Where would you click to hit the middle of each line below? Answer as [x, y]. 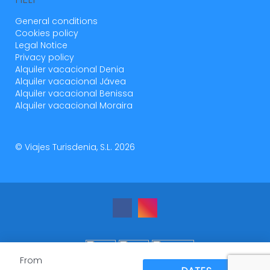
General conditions [56, 21]
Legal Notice [41, 46]
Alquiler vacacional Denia [70, 70]
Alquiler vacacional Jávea [71, 82]
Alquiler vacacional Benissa [74, 94]
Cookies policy [47, 33]
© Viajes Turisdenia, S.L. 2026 [75, 147]
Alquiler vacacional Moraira [74, 106]
